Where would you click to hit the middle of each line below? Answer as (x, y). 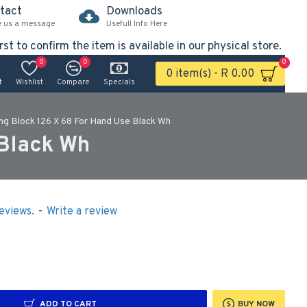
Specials (119, 82)
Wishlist (29, 82)
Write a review (82, 212)
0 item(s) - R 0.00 (210, 74)
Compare (73, 82)
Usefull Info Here (137, 24)
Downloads (134, 11)
